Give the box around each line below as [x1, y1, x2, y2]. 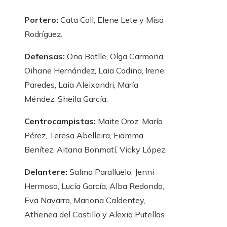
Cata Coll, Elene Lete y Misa [60, 15, 164, 25]
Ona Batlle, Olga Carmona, [65, 51, 165, 61]
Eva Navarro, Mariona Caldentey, [24, 195, 145, 205]
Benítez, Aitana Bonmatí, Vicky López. [24, 144, 167, 155]
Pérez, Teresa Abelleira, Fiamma [24, 130, 143, 140]
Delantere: [24, 167, 67, 177]
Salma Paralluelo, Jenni [67, 167, 154, 177]
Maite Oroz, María [96, 116, 163, 126]
